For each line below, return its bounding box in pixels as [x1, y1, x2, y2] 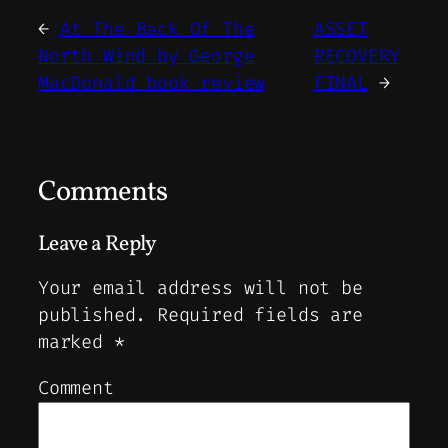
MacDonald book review [38, 71, 266, 96]
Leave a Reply [38, 229, 157, 259]
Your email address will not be [38, 276, 363, 301]
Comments [38, 173, 168, 214]
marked [38, 330, 114, 355]
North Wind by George [38, 44, 255, 69]
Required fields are [157, 303, 363, 328]
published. [38, 303, 147, 328]
